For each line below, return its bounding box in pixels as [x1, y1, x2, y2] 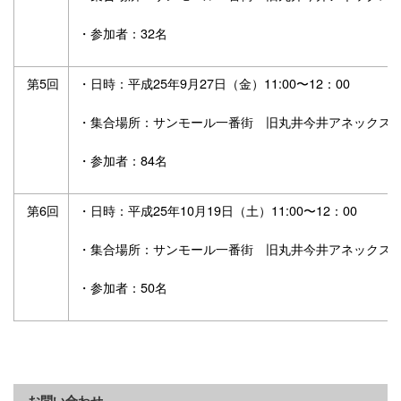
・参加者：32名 [78, 23, 171, 43]
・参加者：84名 [78, 150, 167, 170]
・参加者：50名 [78, 277, 167, 297]
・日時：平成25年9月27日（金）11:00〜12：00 [78, 73, 350, 93]
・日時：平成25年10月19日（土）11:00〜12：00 [78, 200, 357, 220]
